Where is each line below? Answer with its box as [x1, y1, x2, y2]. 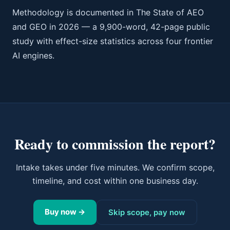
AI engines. [12, 50, 54, 61]
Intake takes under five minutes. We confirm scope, [15, 162, 215, 172]
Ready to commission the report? [14, 133, 216, 155]
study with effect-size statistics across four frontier [12, 36, 213, 46]
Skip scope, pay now [108, 207, 185, 217]
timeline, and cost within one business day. [32, 176, 198, 186]
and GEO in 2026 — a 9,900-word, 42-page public [12, 22, 210, 32]
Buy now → [44, 207, 85, 217]
